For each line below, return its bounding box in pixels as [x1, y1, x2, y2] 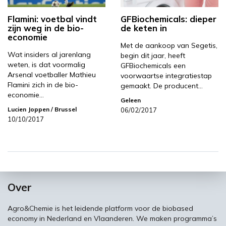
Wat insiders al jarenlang [8, 49, 91, 59]
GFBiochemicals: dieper [121, 13, 216, 24]
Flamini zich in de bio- [8, 80, 78, 89]
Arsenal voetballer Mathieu [8, 70, 96, 79]
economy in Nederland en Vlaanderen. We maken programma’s [8, 213, 217, 223]
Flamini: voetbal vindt [8, 13, 97, 24]
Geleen [121, 96, 141, 104]
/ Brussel [49, 105, 77, 113]
